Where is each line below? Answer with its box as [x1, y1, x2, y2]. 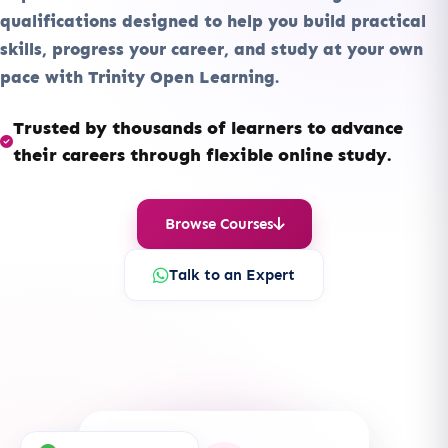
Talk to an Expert [169, 265, 295, 284]
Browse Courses [164, 214, 273, 233]
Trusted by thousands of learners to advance [13, 116, 403, 139]
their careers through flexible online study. [13, 143, 391, 166]
